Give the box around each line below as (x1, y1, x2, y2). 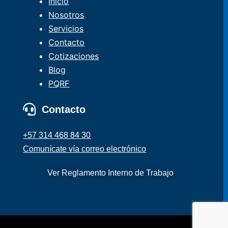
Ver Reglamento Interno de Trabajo (47, 168, 174, 177)
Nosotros (48, 9, 84, 20)
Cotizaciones (48, 50, 99, 61)
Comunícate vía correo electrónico (23, 144, 147, 153)
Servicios (48, 23, 84, 34)
